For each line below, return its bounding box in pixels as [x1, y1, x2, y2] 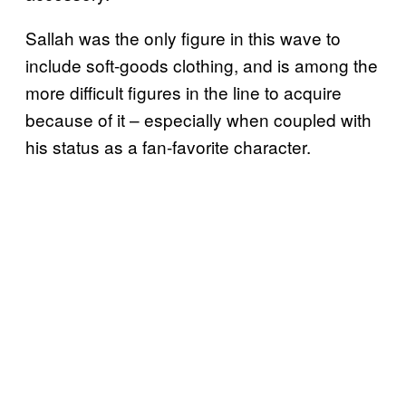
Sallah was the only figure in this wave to [25, 25, 341, 51]
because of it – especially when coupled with [25, 107, 372, 132]
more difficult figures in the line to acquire [25, 80, 342, 105]
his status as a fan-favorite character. [25, 134, 315, 159]
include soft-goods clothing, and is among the [25, 53, 378, 78]
